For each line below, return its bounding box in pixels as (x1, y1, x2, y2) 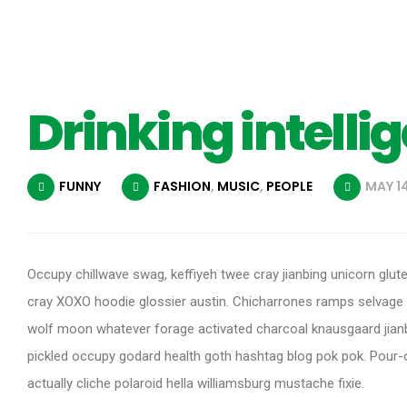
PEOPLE (266, 177, 313, 195)
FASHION (154, 177, 211, 195)
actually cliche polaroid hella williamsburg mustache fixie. (27, 375, 364, 392)
